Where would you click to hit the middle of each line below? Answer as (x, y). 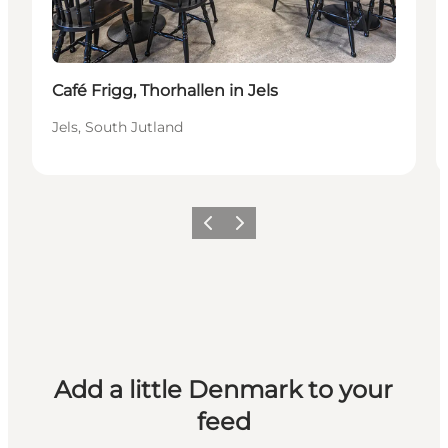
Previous (222, 229)
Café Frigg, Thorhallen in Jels (165, 90)
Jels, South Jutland (117, 126)
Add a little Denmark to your (224, 389)
